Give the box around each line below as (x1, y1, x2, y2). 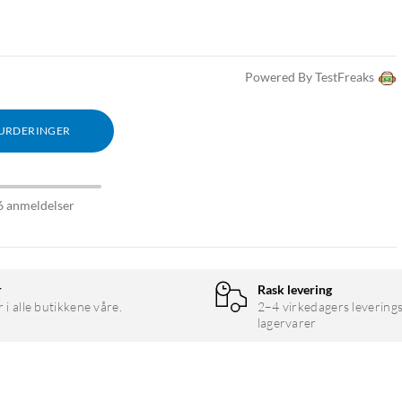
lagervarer (257, 315, 317, 331)
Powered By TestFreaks (245, 69, 374, 85)
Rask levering (257, 282, 332, 298)
